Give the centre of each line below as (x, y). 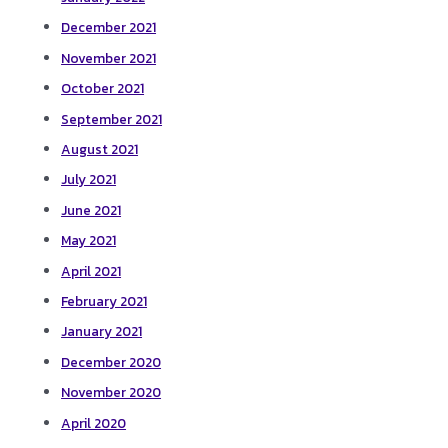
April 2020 (94, 422)
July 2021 (89, 179)
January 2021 (102, 331)
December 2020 (111, 361)
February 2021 (104, 300)
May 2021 (89, 240)
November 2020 (111, 392)
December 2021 (109, 27)
